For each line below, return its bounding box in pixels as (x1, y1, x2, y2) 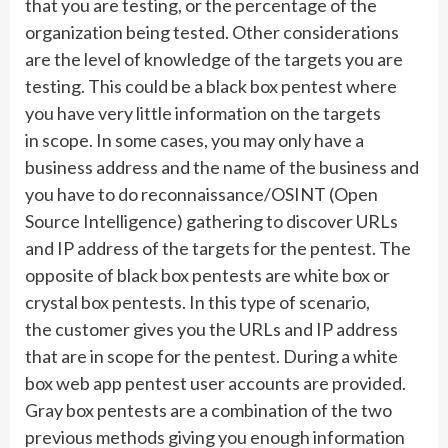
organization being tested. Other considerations (25, 21, 399, 43)
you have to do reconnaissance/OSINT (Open (25, 183, 378, 205)
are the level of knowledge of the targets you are (25, 48, 403, 70)
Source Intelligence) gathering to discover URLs (25, 210, 398, 232)
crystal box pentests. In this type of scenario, (25, 291, 370, 313)
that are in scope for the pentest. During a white (25, 345, 398, 367)
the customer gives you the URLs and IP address (25, 318, 398, 340)
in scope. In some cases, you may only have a (25, 129, 364, 151)
